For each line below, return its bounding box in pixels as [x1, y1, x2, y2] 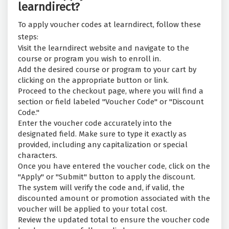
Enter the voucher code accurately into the [18, 119, 172, 128]
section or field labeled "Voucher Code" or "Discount [18, 97, 204, 107]
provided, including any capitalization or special [18, 140, 188, 150]
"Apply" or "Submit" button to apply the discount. [18, 172, 195, 182]
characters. [18, 151, 57, 161]
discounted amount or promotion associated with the [18, 194, 210, 203]
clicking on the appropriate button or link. [18, 76, 169, 85]
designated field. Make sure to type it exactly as [18, 129, 187, 139]
